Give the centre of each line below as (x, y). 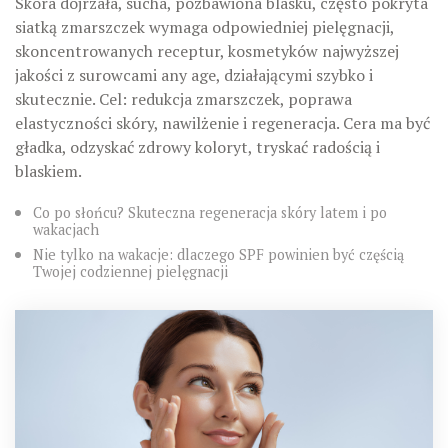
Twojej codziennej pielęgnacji (130, 271)
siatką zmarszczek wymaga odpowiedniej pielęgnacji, (204, 27)
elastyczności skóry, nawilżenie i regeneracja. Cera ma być (222, 123)
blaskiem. (48, 171)
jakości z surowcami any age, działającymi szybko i (194, 75)
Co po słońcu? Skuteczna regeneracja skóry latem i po (210, 212)
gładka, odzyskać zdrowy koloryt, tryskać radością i (197, 147)
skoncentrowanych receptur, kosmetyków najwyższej (207, 51)
